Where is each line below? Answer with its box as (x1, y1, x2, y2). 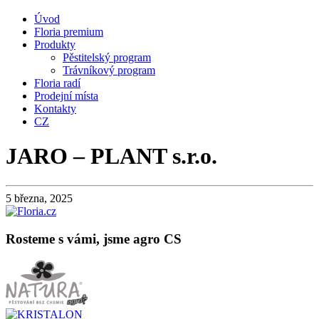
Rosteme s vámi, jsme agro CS (6, 231, 182, 246)
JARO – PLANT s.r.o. (6, 143, 217, 169)
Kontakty (34, 103, 76, 115)
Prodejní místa (34, 90, 98, 102)
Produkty (34, 38, 75, 51)
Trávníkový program (63, 64, 155, 76)
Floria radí (34, 77, 80, 89)
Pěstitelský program (63, 51, 151, 63)
